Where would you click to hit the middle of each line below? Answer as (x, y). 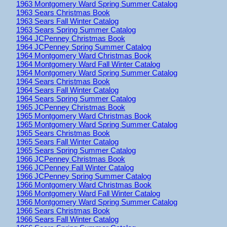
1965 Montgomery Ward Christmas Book (84, 116)
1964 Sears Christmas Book (63, 81)
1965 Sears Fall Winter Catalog (67, 141)
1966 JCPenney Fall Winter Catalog (75, 167)
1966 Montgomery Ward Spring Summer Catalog (97, 202)
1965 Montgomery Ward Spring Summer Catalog (97, 124)
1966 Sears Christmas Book (63, 210)
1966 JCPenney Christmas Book (71, 159)
